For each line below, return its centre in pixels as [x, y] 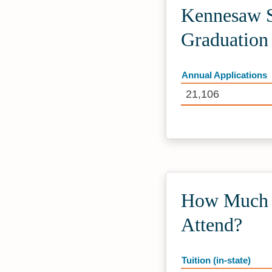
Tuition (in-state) [216, 260]
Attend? [212, 225]
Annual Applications [224, 75]
